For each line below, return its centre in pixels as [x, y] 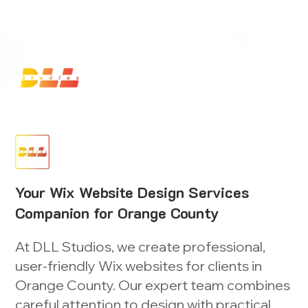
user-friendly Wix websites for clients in [139, 266]
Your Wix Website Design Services [132, 192]
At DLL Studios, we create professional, [141, 247]
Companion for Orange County [118, 213]
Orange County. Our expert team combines [153, 285]
